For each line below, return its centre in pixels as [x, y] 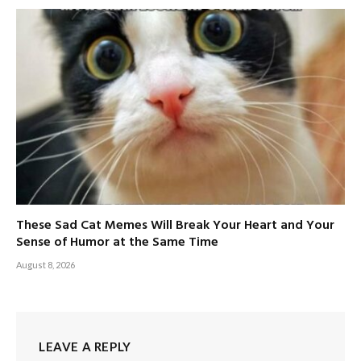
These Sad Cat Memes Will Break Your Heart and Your [175, 225]
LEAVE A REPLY [85, 346]
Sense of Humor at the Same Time [117, 242]
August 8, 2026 [46, 264]
